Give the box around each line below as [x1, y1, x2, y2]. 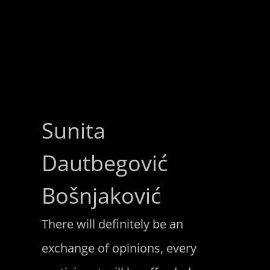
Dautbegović [41, 148, 168, 178]
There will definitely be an [41, 215, 183, 232]
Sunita [41, 115, 105, 145]
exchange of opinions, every [41, 239, 196, 256]
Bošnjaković [41, 180, 161, 210]
